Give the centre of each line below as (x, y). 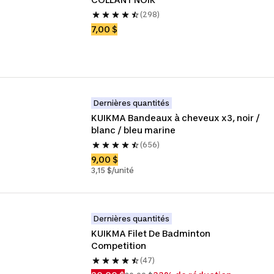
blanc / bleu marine (134, 130)
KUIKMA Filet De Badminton (151, 233)
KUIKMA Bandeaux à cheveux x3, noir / (176, 118)
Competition (119, 246)
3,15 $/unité (113, 170)
